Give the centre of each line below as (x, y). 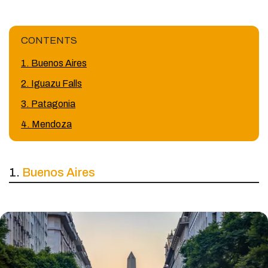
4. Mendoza (46, 124)
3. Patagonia (48, 104)
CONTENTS (49, 40)
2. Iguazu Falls (51, 83)
